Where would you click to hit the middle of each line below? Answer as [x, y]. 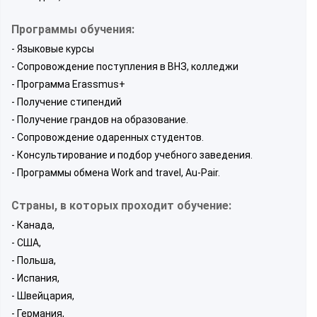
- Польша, [34, 260]
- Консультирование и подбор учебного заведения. [132, 155]
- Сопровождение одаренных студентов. [108, 137]
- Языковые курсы [53, 48]
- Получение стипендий [67, 102]
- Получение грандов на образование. [100, 119]
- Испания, [35, 278]
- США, [26, 242]
